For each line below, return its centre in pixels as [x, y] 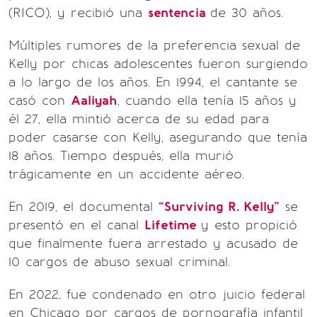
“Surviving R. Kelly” [219, 206]
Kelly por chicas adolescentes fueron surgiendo [158, 63]
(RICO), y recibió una [78, 12]
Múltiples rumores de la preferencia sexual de [154, 45]
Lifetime [173, 225]
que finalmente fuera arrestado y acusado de [153, 243]
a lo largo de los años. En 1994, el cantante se [153, 82]
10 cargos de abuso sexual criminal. [119, 261]
